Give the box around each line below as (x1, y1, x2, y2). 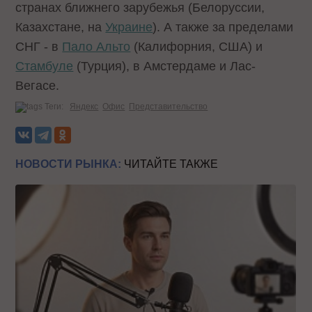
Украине (105, 20, 153, 35)
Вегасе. (15, 79, 60, 93)
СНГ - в (15, 40, 63, 54)
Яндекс (70, 102, 99, 112)
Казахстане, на (15, 20, 106, 35)
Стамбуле (15, 59, 74, 74)
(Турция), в (73, 59, 144, 74)
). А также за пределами (153, 20, 294, 35)
